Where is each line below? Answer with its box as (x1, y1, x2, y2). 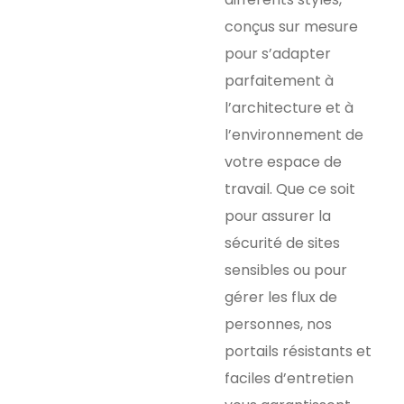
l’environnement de (225, 124, 363, 146)
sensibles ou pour (225, 260, 347, 281)
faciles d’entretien (225, 368, 353, 390)
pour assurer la (225, 206, 331, 227)
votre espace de (225, 151, 342, 173)
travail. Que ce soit (225, 179, 355, 200)
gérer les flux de (225, 287, 337, 308)
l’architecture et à (225, 97, 353, 119)
